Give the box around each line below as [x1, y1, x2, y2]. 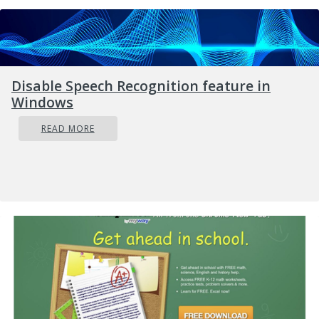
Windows [11, 92, 73, 112]
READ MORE [41, 122, 95, 135]
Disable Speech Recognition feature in [11, 75, 271, 95]
